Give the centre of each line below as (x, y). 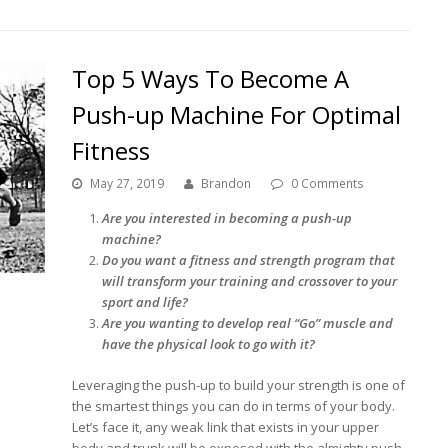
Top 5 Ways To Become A (211, 78)
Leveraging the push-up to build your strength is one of (239, 384)
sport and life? (147, 301)
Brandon (226, 183)
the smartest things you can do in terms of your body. (234, 405)
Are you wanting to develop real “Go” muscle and (248, 322)
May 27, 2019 (127, 183)
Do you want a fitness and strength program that (249, 259)
